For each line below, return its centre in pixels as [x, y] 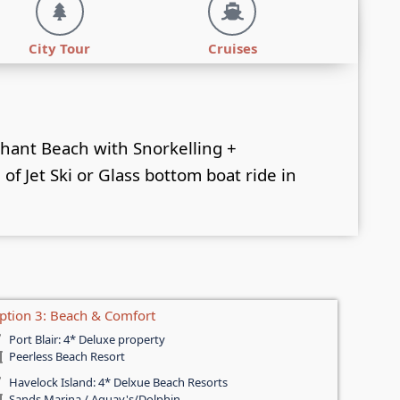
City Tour [60, 49]
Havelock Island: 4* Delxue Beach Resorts [118, 383]
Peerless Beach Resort [67, 357]
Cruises [232, 49]
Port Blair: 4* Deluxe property [87, 340]
